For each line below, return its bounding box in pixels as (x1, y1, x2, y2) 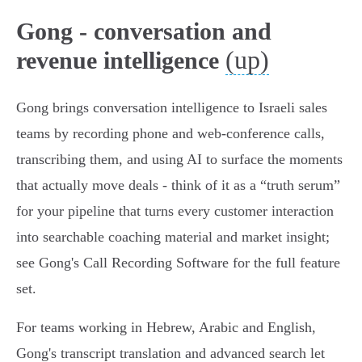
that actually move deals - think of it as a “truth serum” (16, 177, 340, 194)
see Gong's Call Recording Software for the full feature (16, 255, 340, 271)
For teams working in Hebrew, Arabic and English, (16, 319, 316, 336)
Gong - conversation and (16, 18, 271, 45)
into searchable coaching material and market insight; (16, 229, 330, 246)
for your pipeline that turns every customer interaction (16, 203, 334, 220)
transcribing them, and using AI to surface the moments (16, 151, 343, 168)
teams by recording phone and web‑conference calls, (16, 125, 325, 142)
